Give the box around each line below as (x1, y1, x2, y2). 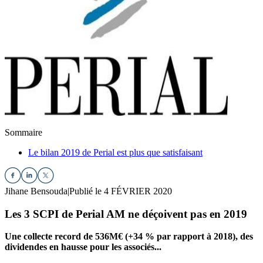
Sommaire (5, 127, 42, 137)
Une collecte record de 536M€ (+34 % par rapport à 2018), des (5, 231, 253, 242)
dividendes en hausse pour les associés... (5, 242, 161, 252)
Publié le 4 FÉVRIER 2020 (69, 186, 172, 196)
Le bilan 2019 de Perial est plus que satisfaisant (28, 147, 203, 157)
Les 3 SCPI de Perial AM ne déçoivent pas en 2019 (5, 207, 247, 220)
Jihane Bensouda (5, 186, 68, 196)
